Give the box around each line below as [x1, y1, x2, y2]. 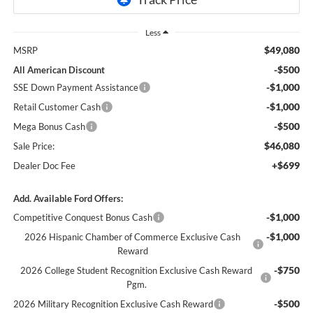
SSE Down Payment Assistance [13, 82, 138, 94]
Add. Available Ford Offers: [13, 193, 123, 205]
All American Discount [13, 64, 105, 76]
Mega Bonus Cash [13, 121, 85, 133]
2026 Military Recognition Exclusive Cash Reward [13, 298, 213, 310]
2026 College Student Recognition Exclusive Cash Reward [20, 265, 253, 277]
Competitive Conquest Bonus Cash [13, 212, 152, 224]
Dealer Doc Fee [13, 160, 75, 172]
